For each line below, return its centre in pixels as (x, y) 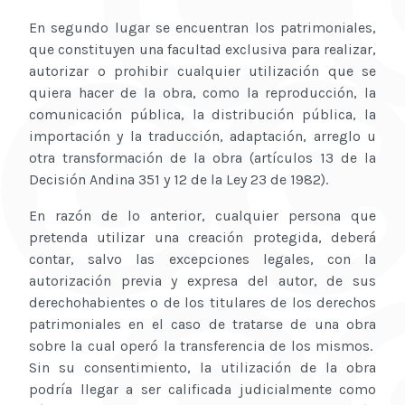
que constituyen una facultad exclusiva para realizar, (202, 50)
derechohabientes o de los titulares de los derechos (202, 303)
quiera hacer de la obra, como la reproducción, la (202, 93)
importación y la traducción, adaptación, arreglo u (202, 137)
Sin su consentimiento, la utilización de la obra (202, 368)
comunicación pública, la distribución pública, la (202, 115)
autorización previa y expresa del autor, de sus (202, 281)
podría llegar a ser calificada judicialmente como (202, 390)
